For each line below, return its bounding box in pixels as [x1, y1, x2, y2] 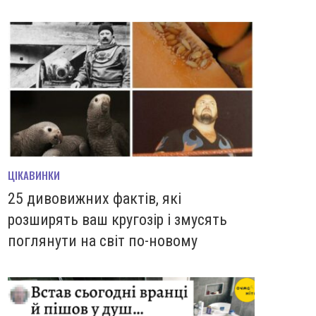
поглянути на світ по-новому [8, 231, 197, 250]
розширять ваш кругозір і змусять [8, 210, 227, 229]
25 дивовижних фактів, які [8, 189, 181, 207]
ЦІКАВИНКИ [8, 166, 60, 183]
